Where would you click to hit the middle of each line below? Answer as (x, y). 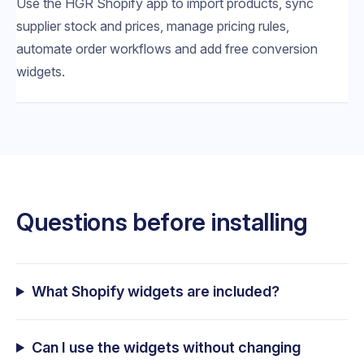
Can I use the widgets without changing (167, 347)
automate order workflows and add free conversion (167, 48)
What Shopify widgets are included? (156, 291)
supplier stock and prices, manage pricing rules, (153, 26)
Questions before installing (162, 221)
